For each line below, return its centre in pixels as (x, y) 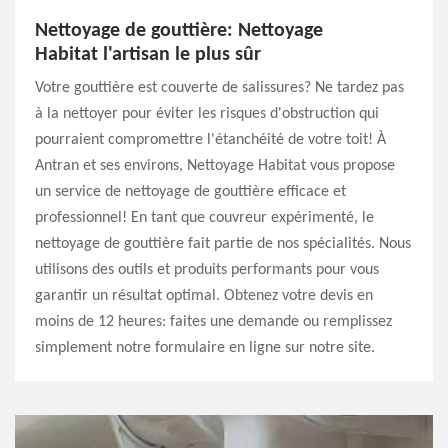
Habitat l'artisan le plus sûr (148, 55)
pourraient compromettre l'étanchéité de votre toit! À (210, 140)
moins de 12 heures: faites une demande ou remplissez (213, 322)
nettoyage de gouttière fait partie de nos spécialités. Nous (223, 244)
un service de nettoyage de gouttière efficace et (190, 192)
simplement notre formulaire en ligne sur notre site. (205, 348)
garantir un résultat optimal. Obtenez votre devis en (204, 296)
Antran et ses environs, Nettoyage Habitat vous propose (215, 166)
